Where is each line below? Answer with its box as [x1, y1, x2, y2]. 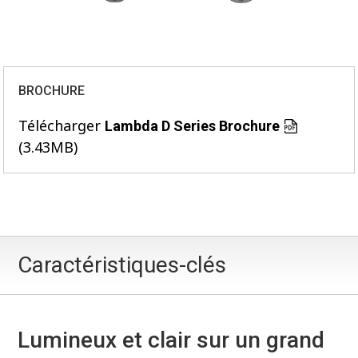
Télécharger [18, 116, 105, 136]
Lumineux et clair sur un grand [18, 326, 325, 353]
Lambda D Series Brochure [105, 117, 280, 135]
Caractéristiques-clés [18, 251, 227, 278]
